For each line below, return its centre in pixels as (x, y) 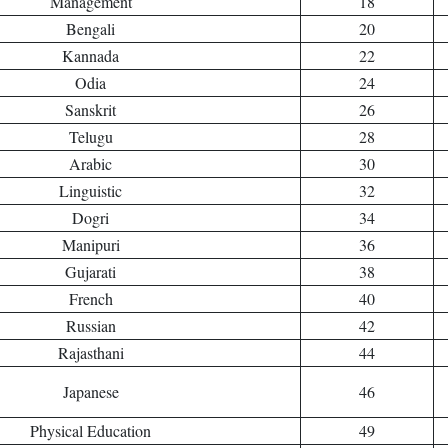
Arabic (90, 163)
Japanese (90, 391)
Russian (90, 325)
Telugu (90, 136)
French (90, 298)
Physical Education (90, 430)
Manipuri (90, 244)
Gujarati (90, 271)
